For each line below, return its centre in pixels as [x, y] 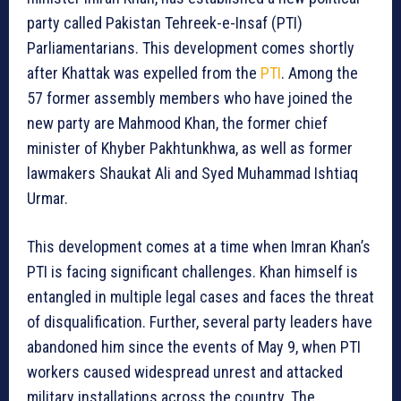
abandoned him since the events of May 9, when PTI [194, 347]
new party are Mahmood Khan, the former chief [177, 124]
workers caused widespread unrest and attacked [185, 372]
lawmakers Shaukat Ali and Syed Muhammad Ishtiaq [192, 174]
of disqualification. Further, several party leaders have [200, 322]
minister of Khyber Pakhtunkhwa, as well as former [190, 149]
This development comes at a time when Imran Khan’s [199, 247]
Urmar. [47, 199]
